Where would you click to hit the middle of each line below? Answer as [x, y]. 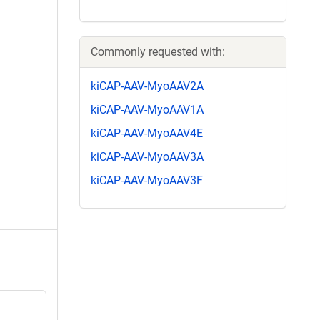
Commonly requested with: [158, 51]
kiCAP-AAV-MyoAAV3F [147, 181]
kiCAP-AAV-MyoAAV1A [147, 109]
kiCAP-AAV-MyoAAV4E [147, 133]
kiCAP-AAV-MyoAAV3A [147, 157]
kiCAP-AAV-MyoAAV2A [147, 86]
